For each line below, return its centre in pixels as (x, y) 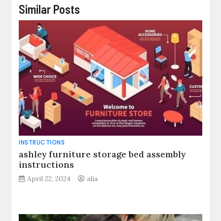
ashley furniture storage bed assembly (102, 154)
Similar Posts (50, 9)
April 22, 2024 (49, 179)
